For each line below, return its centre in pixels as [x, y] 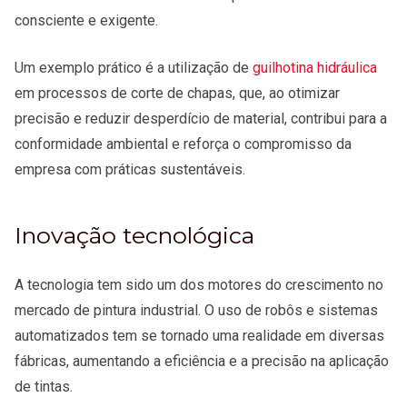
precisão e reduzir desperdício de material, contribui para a [201, 118]
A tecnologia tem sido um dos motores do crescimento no [199, 284]
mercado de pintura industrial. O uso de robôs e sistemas [196, 310]
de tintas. [45, 386]
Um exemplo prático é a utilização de [134, 67]
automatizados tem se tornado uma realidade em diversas [199, 335]
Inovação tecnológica [134, 235]
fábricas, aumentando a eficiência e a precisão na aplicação [202, 361]
